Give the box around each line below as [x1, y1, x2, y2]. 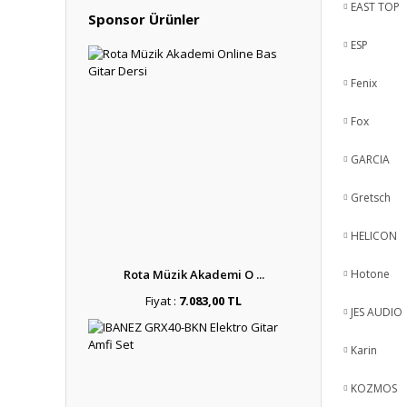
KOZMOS [351, 381, 397, 396]
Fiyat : [145, 293, 179, 309]
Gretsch [351, 190, 391, 205]
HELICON [351, 228, 397, 243]
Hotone [351, 266, 390, 282]
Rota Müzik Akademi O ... [123, 266, 264, 283]
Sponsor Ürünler [88, 10, 200, 28]
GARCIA [351, 152, 390, 167]
